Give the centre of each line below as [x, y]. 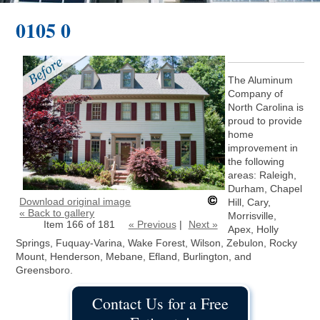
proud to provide [265, 121]
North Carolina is [265, 107]
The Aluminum [260, 80]
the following [256, 162]
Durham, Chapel [265, 189]
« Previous [152, 224]
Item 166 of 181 [79, 224]
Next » [203, 224]
